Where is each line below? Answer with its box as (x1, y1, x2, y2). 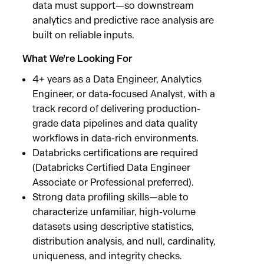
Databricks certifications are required (32, 147, 198, 160)
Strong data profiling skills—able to (32, 191, 189, 204)
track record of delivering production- (32, 103, 200, 115)
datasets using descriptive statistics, (32, 220, 194, 233)
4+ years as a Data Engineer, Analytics (32, 73, 202, 86)
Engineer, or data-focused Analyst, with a (32, 88, 215, 101)
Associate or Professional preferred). (32, 176, 194, 189)
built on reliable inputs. (32, 29, 134, 42)
